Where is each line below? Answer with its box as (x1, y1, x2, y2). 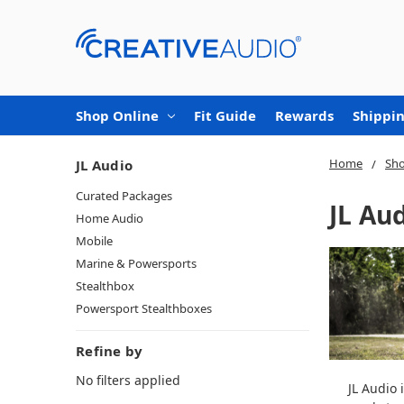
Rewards (275, 106, 334, 124)
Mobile (76, 232, 113, 249)
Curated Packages (76, 187, 172, 204)
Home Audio (76, 209, 143, 226)
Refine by (76, 341, 143, 360)
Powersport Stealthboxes (76, 299, 212, 317)
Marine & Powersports (76, 254, 197, 271)
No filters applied (76, 371, 180, 389)
